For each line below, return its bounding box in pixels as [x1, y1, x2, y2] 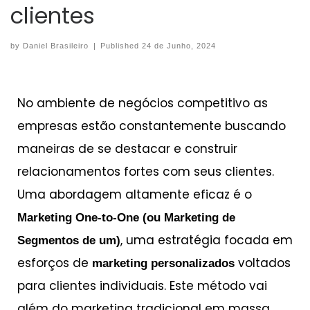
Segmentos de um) [17, 234, 120, 248]
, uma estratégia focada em [120, 232, 293, 249]
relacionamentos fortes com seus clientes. [17, 163, 274, 181]
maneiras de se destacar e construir [17, 140, 237, 158]
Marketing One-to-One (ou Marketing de [17, 211, 235, 225]
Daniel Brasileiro [23, 42, 89, 51]
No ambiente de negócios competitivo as [17, 95, 268, 112]
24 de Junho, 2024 [142, 42, 217, 51]
